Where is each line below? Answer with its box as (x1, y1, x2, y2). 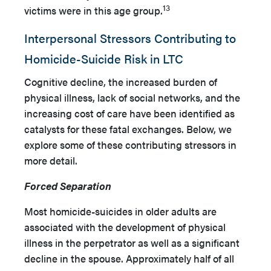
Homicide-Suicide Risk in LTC (24, 50, 183, 67)
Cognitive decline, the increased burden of (24, 74, 217, 89)
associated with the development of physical (24, 220, 226, 234)
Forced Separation (24, 178, 111, 193)
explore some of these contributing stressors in (24, 137, 237, 152)
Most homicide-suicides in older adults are (24, 204, 217, 218)
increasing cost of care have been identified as (24, 106, 235, 120)
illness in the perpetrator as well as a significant (24, 235, 240, 250)
